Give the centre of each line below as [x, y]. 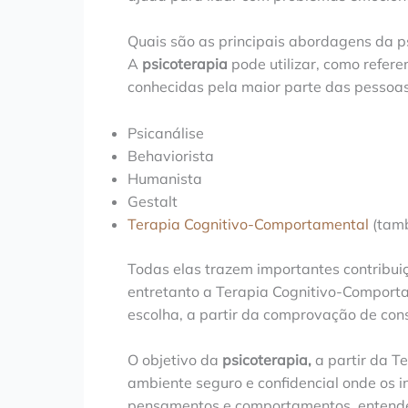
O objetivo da [175, 360]
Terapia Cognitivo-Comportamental [248, 224]
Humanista [165, 178]
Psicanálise [166, 133]
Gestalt [153, 201]
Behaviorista [171, 155]
